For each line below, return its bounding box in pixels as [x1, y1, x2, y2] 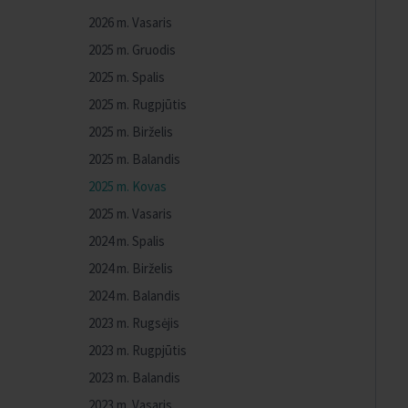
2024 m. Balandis [88, 287, 180, 304]
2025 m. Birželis [88, 123, 173, 140]
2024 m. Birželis [88, 260, 173, 277]
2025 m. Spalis [88, 68, 165, 86]
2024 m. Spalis [88, 232, 165, 250]
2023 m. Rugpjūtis [88, 342, 187, 359]
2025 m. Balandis [88, 150, 180, 168]
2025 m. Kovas [88, 178, 167, 195]
